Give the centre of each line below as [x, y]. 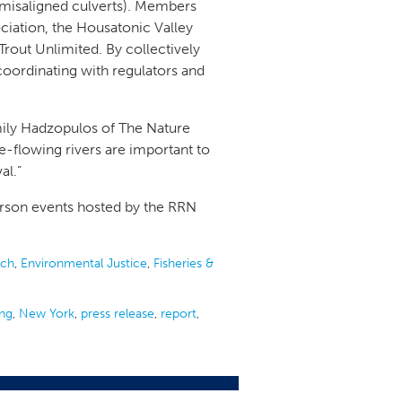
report [179, 314]
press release [118, 314]
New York [47, 314]
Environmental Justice [84, 263]
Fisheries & [184, 263]
